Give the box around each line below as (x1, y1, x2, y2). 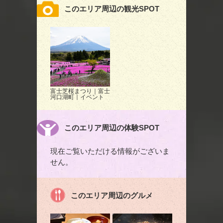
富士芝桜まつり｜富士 (50, 87, 110, 95)
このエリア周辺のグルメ (70, 191, 153, 200)
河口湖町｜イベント (50, 93, 104, 101)
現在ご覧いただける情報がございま (50, 146, 170, 155)
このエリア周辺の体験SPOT (64, 123, 159, 132)
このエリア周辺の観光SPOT (64, 4, 159, 13)
